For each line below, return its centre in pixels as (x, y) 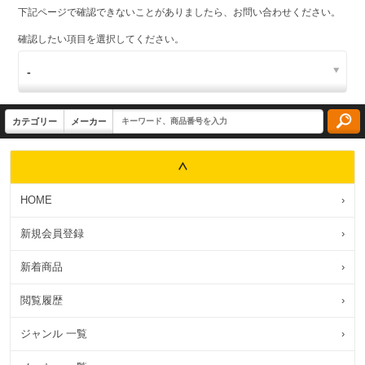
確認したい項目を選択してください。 (101, 39)
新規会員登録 (52, 233)
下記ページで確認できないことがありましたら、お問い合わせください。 (179, 12)
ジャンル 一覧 (54, 334)
